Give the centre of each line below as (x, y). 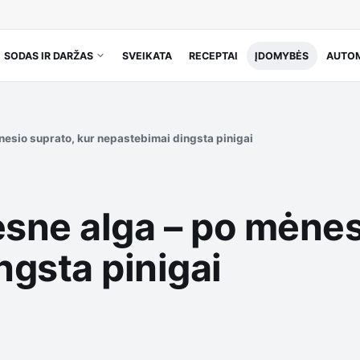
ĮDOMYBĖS (282, 55)
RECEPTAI (214, 55)
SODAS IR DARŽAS (48, 55)
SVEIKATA (147, 55)
